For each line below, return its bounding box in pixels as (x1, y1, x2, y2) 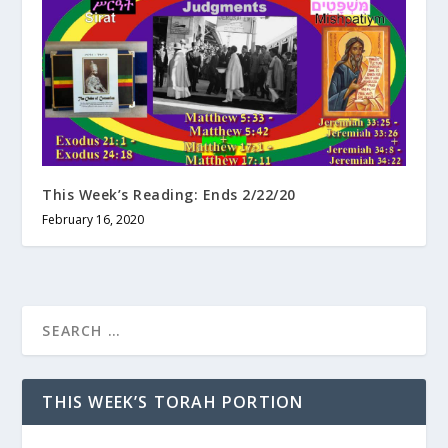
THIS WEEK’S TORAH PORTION (42, 390, 304, 413)
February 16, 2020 (42, 210, 145, 228)
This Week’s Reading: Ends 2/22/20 (42, 184, 296, 204)
